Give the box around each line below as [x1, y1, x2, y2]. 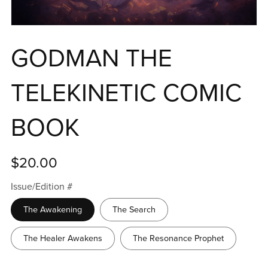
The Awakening [23, 205, 82, 215]
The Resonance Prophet [132, 233, 224, 244]
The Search [112, 205, 156, 215]
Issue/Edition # [10, 181, 72, 193]
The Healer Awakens [23, 233, 102, 244]
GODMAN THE [10, 44, 172, 74]
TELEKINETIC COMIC [10, 78, 242, 109]
